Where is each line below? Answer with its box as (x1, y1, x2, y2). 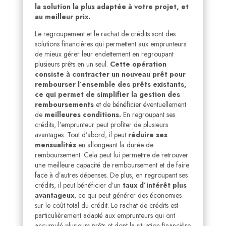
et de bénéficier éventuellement (93, 99, 186, 110)
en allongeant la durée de (78, 140, 153, 150)
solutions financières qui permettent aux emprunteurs (34, 39, 186, 49)
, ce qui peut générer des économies (74, 190, 182, 201)
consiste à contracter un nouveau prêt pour (34, 69, 186, 80)
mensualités (34, 140, 78, 150)
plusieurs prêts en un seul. (34, 59, 110, 70)
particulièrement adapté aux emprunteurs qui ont (34, 210, 175, 221)
